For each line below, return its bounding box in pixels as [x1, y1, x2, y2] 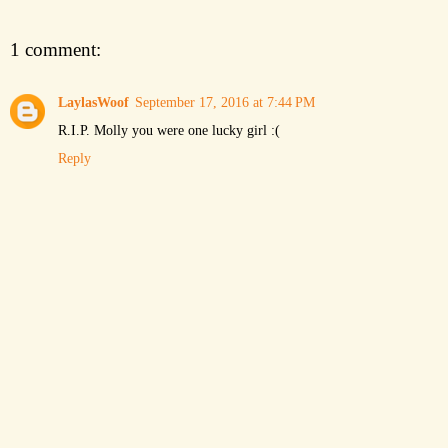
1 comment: [10, 39, 101, 61]
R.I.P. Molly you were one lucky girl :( [58, 121, 280, 138]
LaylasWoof [58, 93, 129, 110]
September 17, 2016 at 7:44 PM [135, 93, 315, 110]
